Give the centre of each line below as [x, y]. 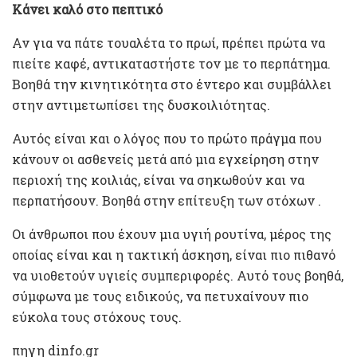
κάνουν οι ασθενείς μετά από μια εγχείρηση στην [165, 159]
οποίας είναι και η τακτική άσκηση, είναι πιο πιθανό [174, 254]
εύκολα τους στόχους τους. [97, 316]
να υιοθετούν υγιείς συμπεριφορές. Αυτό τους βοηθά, [178, 275]
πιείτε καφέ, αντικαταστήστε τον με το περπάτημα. [171, 63]
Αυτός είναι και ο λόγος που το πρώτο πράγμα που [167, 138]
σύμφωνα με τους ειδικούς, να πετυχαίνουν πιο [160, 296]
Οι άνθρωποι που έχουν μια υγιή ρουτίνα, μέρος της [172, 233]
